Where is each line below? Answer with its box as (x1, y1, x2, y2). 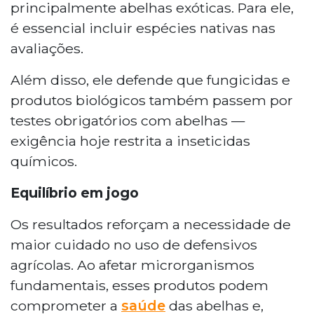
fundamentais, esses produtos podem (11, 276, 268, 294)
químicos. (11, 152, 77, 170)
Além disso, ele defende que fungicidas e (11, 71, 290, 88)
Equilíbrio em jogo (11, 184, 139, 201)
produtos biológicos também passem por (11, 91, 293, 109)
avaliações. (11, 39, 83, 57)
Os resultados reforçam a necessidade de (11, 215, 291, 233)
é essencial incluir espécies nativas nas (11, 19, 275, 36)
